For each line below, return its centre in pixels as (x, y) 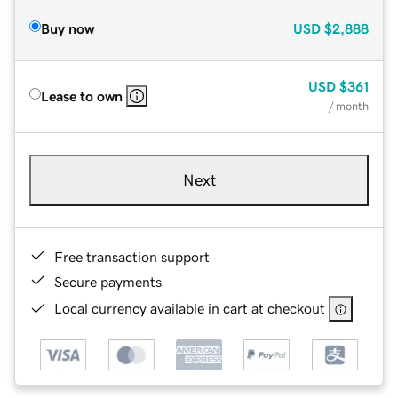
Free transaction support (132, 256)
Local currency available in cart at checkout (190, 308)
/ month (349, 106)
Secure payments (108, 281)
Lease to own (82, 96)
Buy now (68, 28)
